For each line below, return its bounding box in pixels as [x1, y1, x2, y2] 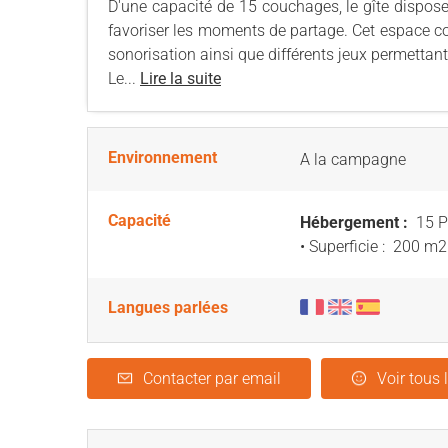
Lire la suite [140, 69, 221, 88]
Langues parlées [108, 298, 228, 317]
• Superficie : [300, 237, 389, 256]
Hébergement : [300, 213, 412, 232]
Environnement [108, 148, 217, 167]
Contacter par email [143, 369, 281, 388]
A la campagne [300, 150, 406, 169]
